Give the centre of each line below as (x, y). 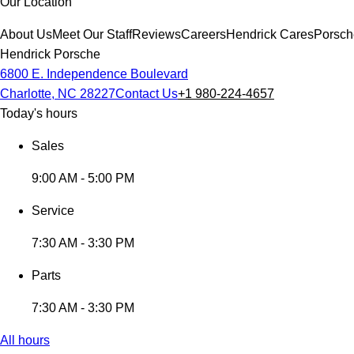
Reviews (156, 34)
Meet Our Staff (92, 34)
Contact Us (147, 94)
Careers (203, 34)
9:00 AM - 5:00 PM (83, 178)
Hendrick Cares (270, 34)
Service (53, 211)
